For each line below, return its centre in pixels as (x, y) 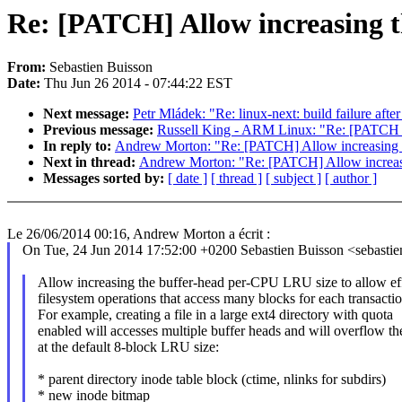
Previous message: (100, 130)
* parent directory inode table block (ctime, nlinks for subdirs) (211, 380)
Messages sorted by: (105, 179)
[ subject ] (293, 179)
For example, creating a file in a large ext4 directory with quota (215, 315)
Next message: (88, 114)
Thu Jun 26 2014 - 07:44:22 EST (138, 83)
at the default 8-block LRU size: (128, 347)
